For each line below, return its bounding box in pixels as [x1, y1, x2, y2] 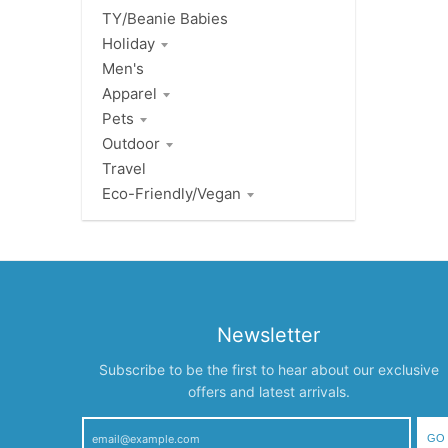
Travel [102, 159, 146, 179]
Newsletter [217, 323, 321, 348]
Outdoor [102, 134, 160, 154]
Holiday [102, 34, 155, 54]
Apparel [102, 84, 157, 104]
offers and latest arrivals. [187, 383, 350, 401]
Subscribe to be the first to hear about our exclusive [98, 361, 439, 379]
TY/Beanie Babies [102, 9, 228, 29]
